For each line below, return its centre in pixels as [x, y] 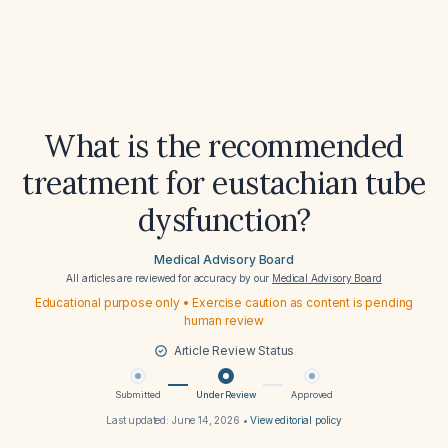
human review [224, 320]
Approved [312, 394]
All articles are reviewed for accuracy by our [169, 278]
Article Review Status [234, 350]
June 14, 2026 [205, 420]
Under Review [226, 394]
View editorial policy [296, 420]
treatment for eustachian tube [224, 183]
